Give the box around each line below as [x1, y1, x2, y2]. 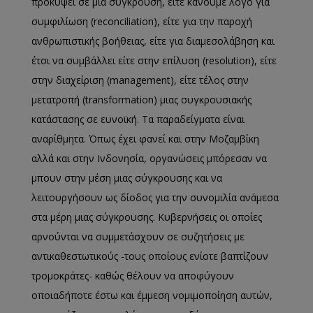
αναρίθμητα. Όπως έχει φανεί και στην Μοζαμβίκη [31, 131, 259, 145]
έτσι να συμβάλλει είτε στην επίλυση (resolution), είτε [31, 53, 277, 67]
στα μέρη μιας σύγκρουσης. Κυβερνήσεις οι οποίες [31, 210, 262, 224]
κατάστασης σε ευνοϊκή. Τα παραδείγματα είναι [31, 112, 245, 126]
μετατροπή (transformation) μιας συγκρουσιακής [31, 92, 252, 106]
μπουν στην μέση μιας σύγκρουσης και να [31, 170, 222, 184]
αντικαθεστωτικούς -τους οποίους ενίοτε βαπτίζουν [31, 249, 268, 263]
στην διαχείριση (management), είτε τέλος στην [31, 73, 249, 87]
